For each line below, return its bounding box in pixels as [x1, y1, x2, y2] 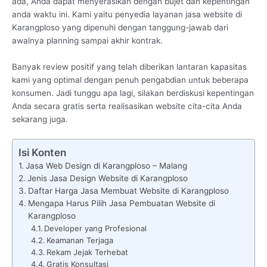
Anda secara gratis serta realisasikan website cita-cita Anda [12, 101, 242, 111]
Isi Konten [18, 146, 66, 159]
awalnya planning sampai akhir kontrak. [12, 36, 163, 46]
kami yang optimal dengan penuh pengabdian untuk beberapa [12, 75, 249, 85]
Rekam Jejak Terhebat [46, 247, 129, 257]
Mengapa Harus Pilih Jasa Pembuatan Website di [27, 198, 215, 208]
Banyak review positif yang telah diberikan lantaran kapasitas [12, 62, 247, 72]
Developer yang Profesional [44, 223, 147, 233]
